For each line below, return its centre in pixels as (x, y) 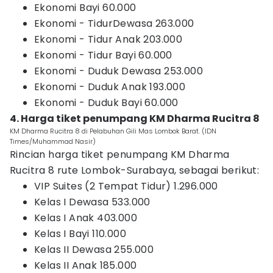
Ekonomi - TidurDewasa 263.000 (114, 23)
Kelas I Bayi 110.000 (80, 234)
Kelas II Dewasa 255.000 (94, 250)
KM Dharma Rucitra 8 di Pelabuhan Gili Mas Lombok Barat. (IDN (113, 131)
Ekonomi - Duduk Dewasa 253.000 (119, 71)
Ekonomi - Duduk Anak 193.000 (110, 87)
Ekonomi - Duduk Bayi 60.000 (106, 103)
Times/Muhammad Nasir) (53, 141)
